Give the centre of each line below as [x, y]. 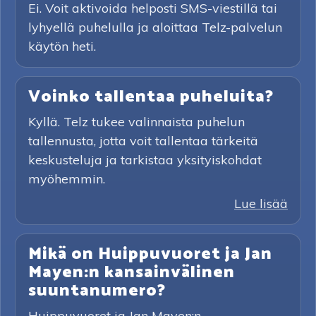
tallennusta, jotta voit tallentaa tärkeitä [143, 141]
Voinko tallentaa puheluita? [151, 97]
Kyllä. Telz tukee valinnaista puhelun [136, 122]
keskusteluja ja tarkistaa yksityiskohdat [145, 160]
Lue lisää [261, 203]
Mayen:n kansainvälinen [132, 273]
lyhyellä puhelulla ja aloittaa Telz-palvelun [155, 27]
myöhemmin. [67, 179]
